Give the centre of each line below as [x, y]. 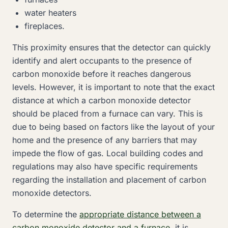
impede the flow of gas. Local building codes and [108, 153]
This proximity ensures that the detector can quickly [111, 47]
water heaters [50, 13]
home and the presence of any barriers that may [105, 140]
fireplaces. [45, 26]
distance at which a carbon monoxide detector [102, 100]
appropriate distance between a [140, 214]
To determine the [46, 214]
